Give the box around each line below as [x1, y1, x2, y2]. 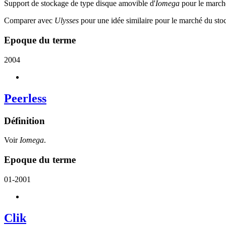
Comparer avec [4, 16, 54, 25]
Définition [4, 115, 45, 126]
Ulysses [54, 16, 79, 25]
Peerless [4, 91, 46, 105]
